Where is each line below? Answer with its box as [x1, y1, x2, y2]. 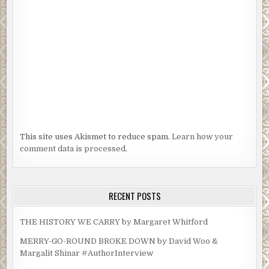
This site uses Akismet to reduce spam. [20, 131, 172, 141]
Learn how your [172, 131, 234, 141]
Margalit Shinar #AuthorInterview [20, 248, 154, 258]
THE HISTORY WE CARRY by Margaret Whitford [20, 217, 208, 226]
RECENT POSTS [108, 189, 161, 202]
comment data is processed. [20, 144, 128, 153]
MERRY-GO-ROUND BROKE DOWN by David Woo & [20, 236, 219, 246]
